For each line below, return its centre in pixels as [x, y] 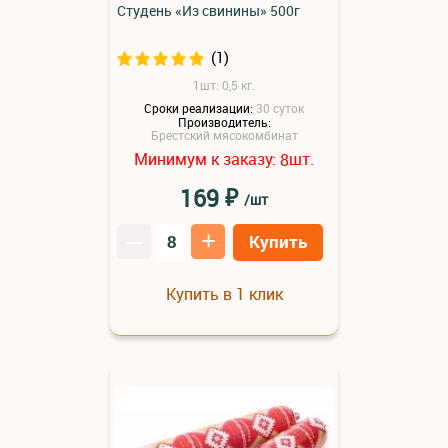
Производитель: [224, 121]
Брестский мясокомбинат [224, 135]
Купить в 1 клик [224, 293]
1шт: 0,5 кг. [224, 84]
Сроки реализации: [198, 107]
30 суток [280, 107]
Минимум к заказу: [207, 159]
